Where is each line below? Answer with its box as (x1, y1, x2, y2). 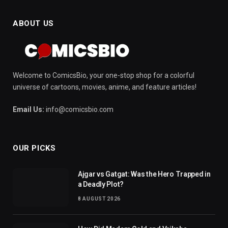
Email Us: (13, 105, 44, 113)
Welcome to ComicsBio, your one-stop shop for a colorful (13, 71, 194, 79)
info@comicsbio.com (44, 105, 113, 113)
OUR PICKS (13, 143, 56, 153)
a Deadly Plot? (78, 180, 124, 188)
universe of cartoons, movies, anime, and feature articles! (13, 82, 196, 91)
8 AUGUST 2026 (78, 195, 121, 202)
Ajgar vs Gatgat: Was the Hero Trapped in (78, 169, 211, 178)
